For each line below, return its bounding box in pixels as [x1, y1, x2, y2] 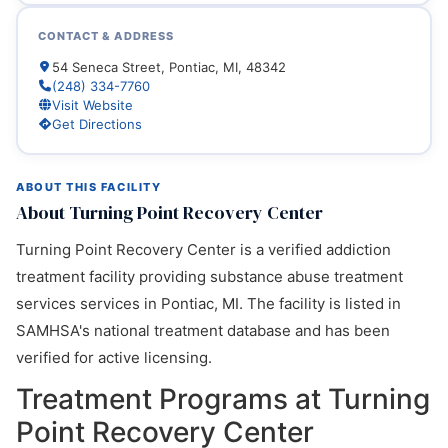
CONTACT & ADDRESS [37, 28, 175, 43]
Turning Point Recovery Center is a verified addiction [16, 240, 391, 259]
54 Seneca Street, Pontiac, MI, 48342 [51, 58, 286, 75]
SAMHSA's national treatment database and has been [16, 321, 390, 340]
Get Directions [51, 115, 142, 132]
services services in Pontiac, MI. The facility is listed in [16, 294, 401, 313]
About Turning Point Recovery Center [16, 200, 323, 225]
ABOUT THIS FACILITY [16, 180, 162, 194]
